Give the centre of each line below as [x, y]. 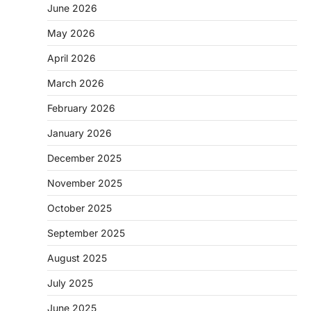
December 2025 [84, 158]
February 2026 [81, 108]
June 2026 [72, 8]
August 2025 [77, 258]
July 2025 [70, 283]
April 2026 [72, 58]
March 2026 [76, 83]
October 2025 [79, 208]
